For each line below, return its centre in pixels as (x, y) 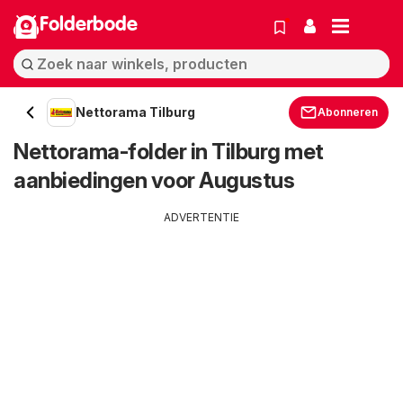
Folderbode (89, 25)
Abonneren (348, 112)
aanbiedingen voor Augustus (154, 180)
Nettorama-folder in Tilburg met (169, 152)
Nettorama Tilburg (135, 112)
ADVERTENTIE (201, 217)
